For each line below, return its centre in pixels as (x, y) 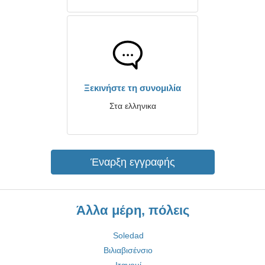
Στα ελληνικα (132, 106)
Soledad (128, 235)
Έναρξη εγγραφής (132, 162)
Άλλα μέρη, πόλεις (132, 210)
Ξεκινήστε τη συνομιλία (132, 88)
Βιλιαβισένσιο (128, 250)
